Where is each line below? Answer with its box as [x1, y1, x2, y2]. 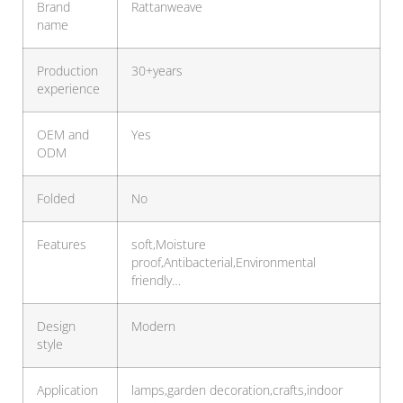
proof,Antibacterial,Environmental [131, 255, 316, 272]
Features [37, 237, 86, 254]
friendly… [131, 273, 181, 290]
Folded [37, 191, 75, 208]
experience [37, 81, 100, 98]
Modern [131, 318, 175, 336]
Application [37, 382, 98, 399]
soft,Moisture [131, 237, 206, 254]
